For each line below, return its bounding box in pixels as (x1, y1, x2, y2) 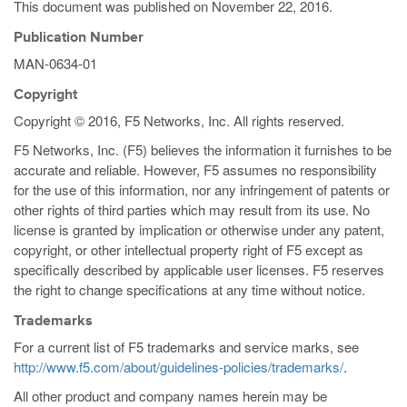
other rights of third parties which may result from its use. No (14, 200, 370, 219)
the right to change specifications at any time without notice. (14, 280, 365, 299)
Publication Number (14, 31, 144, 45)
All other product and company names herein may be (14, 386, 327, 405)
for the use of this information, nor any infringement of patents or (14, 180, 390, 199)
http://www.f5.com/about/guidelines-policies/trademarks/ (14, 357, 343, 376)
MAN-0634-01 (14, 54, 97, 73)
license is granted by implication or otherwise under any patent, (14, 220, 384, 239)
